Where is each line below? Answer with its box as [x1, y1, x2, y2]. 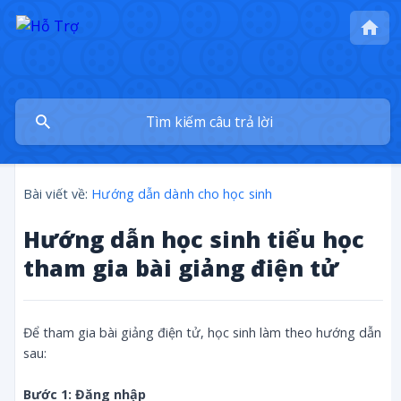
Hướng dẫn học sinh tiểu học [23, 224, 364, 255]
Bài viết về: [23, 185, 89, 203]
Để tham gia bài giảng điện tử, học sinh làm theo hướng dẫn [23, 324, 381, 342]
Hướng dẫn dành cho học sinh [91, 185, 273, 203]
